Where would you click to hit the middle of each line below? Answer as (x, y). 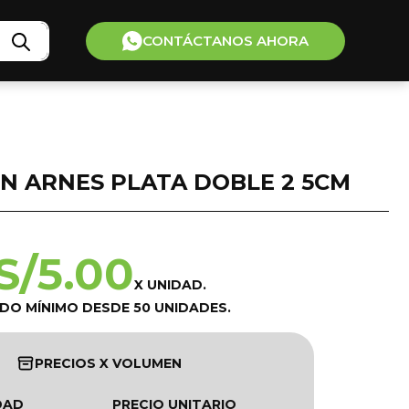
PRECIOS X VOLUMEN (108, 364)
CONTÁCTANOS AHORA (225, 41)
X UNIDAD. (170, 285)
